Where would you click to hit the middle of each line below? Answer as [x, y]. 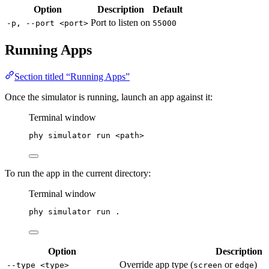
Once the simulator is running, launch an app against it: [109, 97]
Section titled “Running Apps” [72, 77]
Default [168, 10]
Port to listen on [120, 23]
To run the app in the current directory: [78, 173]
